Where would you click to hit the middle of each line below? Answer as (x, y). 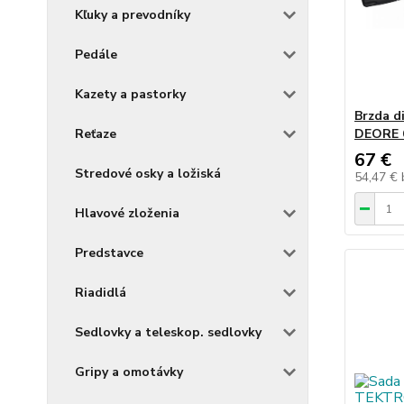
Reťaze (96, 134)
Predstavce (109, 253)
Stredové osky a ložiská (148, 174)
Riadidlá (101, 293)
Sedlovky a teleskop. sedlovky (168, 332)
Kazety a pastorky (130, 94)
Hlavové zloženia (127, 213)
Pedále (96, 55)
